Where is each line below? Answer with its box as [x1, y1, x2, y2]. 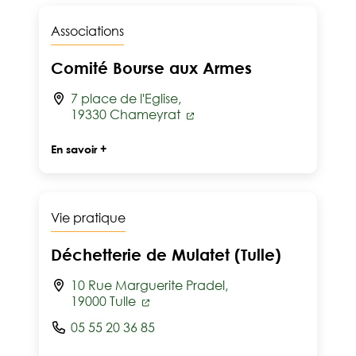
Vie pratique [51, 210, 126, 226]
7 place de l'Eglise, [71, 91, 181, 106]
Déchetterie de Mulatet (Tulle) [51, 245, 281, 264]
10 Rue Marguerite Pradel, [71, 277, 228, 293]
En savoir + [51, 142, 106, 156]
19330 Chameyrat [71, 106, 184, 122]
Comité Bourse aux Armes [51, 58, 252, 77]
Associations [51, 23, 124, 39]
